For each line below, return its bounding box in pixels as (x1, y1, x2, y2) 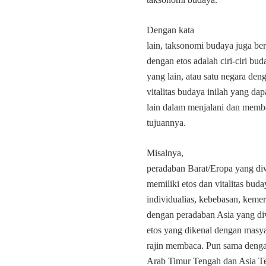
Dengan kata (147, 25, 194, 35)
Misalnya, (147, 148, 183, 158)
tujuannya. (147, 118, 186, 128)
